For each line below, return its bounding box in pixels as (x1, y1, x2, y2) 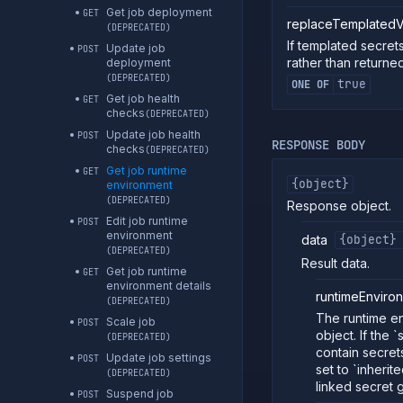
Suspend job (106, 387, 174, 400)
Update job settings (106, 351, 211, 364)
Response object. (287, 197, 391, 213)
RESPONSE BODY (272, 137, 365, 153)
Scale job (106, 315, 156, 328)
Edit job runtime (106, 214, 188, 228)
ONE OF (291, 77, 329, 91)
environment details (106, 279, 211, 292)
